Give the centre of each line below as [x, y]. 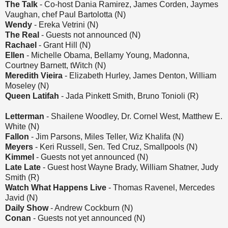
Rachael [21, 45]
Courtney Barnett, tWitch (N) [55, 65]
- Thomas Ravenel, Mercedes [161, 187]
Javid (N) [21, 197]
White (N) [22, 126]
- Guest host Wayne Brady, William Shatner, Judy [130, 167]
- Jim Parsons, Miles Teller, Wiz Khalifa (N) [107, 136]
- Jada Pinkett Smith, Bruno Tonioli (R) [129, 96]
